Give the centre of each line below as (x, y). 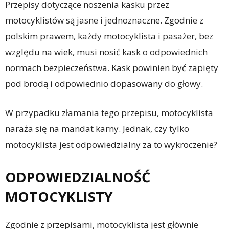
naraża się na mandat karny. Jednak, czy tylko (97, 129)
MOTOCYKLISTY (59, 197)
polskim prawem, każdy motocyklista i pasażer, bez (109, 36)
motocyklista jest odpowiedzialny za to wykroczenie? (111, 144)
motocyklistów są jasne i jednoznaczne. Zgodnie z (104, 20)
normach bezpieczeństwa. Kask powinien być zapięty (112, 68)
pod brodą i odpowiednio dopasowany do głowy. (104, 84)
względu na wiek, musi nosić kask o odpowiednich (106, 52)
